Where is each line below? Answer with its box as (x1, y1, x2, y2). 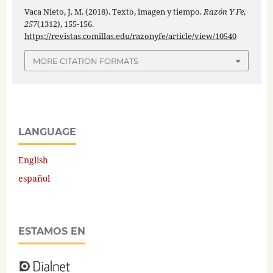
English (18, 154, 48, 166)
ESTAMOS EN (18, 225, 85, 237)
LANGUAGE (18, 126, 76, 138)
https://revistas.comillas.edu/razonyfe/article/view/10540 (24, 30, 236, 42)
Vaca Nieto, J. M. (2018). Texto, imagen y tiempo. (24, 6, 204, 18)
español (18, 172, 50, 184)
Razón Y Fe (203, 6, 244, 18)
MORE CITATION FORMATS (33, 55, 138, 66)
